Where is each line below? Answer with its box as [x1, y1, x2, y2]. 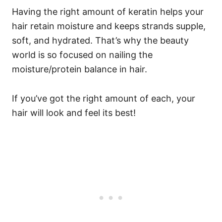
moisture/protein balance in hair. [12, 64, 147, 75]
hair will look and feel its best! [12, 108, 138, 118]
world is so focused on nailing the [12, 50, 153, 60]
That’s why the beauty [95, 35, 189, 46]
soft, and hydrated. [12, 35, 95, 46]
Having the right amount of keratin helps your [12, 6, 204, 17]
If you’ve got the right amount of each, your [12, 93, 195, 104]
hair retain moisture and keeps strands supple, [12, 21, 206, 32]
